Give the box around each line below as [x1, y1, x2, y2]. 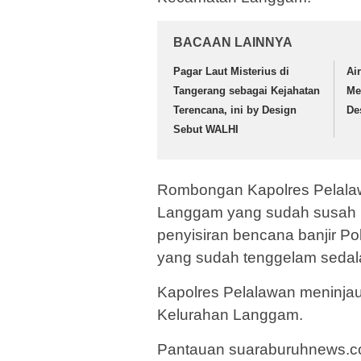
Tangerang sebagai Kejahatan [173, 85, 320, 98]
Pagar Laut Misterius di [173, 65, 289, 78]
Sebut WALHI [173, 123, 239, 136]
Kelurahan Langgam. [157, 305, 303, 323]
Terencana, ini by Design [173, 104, 297, 117]
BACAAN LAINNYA [173, 35, 293, 50]
